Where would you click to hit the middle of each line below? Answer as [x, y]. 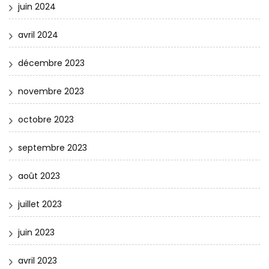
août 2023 [39, 176]
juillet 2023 [40, 204]
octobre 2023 [46, 119]
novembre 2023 [51, 91]
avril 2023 [38, 260]
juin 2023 [36, 232]
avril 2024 [38, 35]
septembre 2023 [53, 147]
